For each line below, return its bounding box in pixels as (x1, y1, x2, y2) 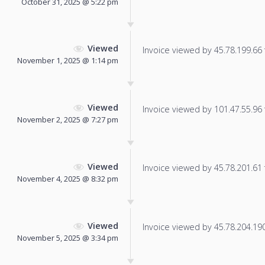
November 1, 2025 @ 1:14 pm (17, 55, 118, 66)
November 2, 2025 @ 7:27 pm (17, 114, 118, 125)
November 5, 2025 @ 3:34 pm (17, 232, 118, 243)
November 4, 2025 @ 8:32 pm (17, 173, 118, 185)
